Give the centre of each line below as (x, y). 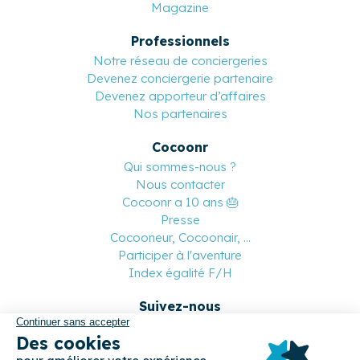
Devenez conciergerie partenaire (180, 78)
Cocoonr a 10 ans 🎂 (180, 202)
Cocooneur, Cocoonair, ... (180, 237)
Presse (180, 219)
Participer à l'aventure (180, 255)
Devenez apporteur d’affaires (180, 96)
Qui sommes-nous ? (180, 166)
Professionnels (180, 41)
